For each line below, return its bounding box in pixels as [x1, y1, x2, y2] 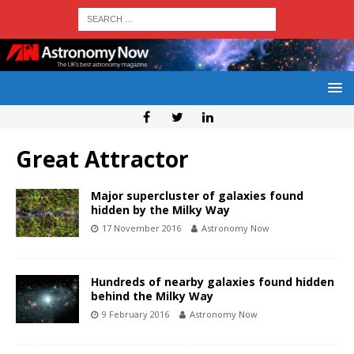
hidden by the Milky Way [91, 202, 230, 218]
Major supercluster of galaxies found [91, 188, 303, 204]
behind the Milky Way [91, 288, 213, 304]
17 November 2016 [102, 222, 181, 235]
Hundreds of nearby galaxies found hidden [91, 274, 334, 290]
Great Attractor [16, 144, 189, 175]
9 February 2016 [102, 308, 169, 321]
